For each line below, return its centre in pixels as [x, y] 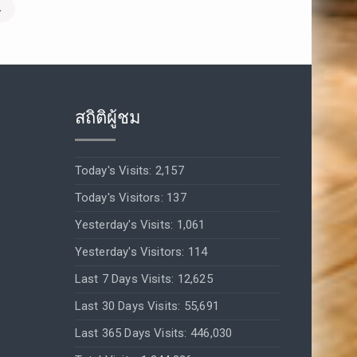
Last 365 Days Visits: [132, 333]
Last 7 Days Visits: [126, 279]
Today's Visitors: [121, 198]
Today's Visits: [115, 171]
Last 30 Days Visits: [129, 306]
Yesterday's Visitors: [131, 252]
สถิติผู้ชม [108, 118]
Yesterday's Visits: [126, 225]
